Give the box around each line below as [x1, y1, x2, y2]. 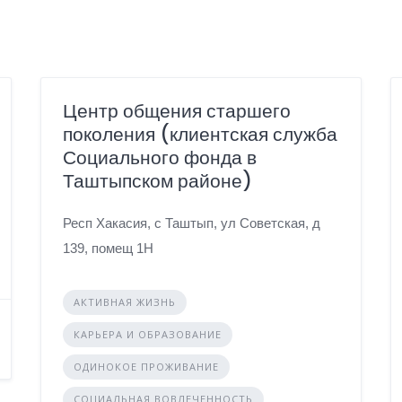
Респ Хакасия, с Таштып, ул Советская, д [62, 214, 320, 231]
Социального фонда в [62, 144, 257, 170]
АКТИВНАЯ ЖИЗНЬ [73, 294, 176, 309]
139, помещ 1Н [62, 240, 153, 256]
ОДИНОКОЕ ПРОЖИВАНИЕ [73, 359, 219, 373]
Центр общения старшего [62, 97, 291, 124]
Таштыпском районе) [62, 167, 252, 194]
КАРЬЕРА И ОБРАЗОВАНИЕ [73, 327, 222, 341]
